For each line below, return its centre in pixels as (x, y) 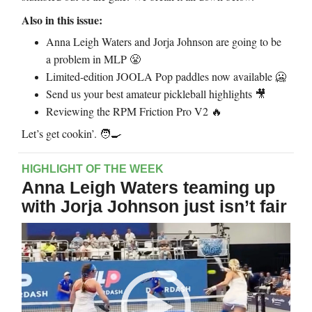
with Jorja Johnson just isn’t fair (154, 206)
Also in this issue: (62, 19)
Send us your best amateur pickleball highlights (150, 93)
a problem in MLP (88, 58)
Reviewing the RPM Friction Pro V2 (128, 111)
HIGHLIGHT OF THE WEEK (93, 169)
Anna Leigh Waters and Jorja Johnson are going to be (164, 41)
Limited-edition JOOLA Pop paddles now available (161, 76)
